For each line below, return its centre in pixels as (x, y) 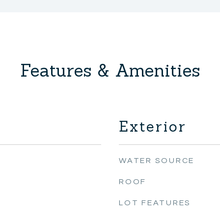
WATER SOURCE (157, 161)
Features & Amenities (110, 70)
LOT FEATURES (155, 203)
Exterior (153, 126)
